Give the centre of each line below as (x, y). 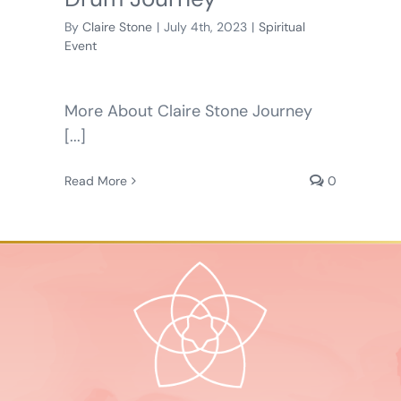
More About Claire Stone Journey (188, 111)
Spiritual (282, 27)
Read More (95, 181)
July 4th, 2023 (205, 27)
